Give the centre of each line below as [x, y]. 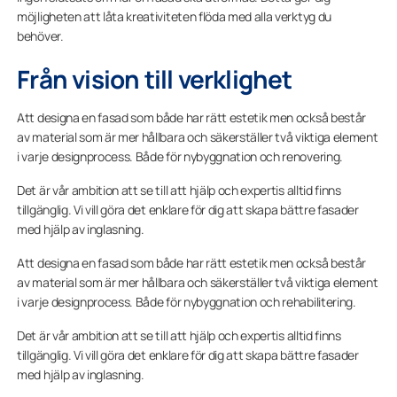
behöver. [40, 36]
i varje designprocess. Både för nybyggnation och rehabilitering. [187, 302]
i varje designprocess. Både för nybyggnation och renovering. [180, 156]
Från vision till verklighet [155, 79]
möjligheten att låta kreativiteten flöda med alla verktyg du [174, 16]
